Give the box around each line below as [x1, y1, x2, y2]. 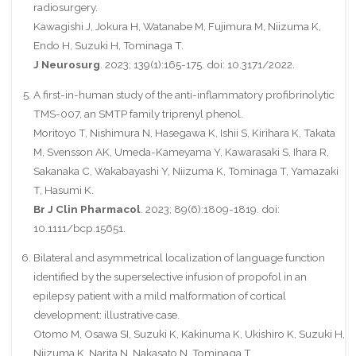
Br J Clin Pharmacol [33, 202, 141, 215]
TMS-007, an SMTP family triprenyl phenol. [33, 106, 243, 120]
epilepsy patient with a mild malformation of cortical [33, 289, 286, 303]
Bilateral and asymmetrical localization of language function [33, 251, 325, 265]
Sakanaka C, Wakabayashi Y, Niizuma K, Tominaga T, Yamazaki [33, 164, 339, 177]
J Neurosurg [33, 58, 100, 72]
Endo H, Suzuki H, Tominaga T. [33, 39, 184, 52]
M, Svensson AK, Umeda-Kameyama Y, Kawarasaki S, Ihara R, [33, 145, 329, 158]
